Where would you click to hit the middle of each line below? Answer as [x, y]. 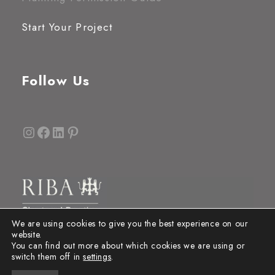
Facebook [40, 131]
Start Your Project [67, 27]
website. [27, 234]
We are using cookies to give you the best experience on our [130, 223]
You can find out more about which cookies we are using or [129, 246]
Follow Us [56, 80]
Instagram [28, 131]
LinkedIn [55, 131]
